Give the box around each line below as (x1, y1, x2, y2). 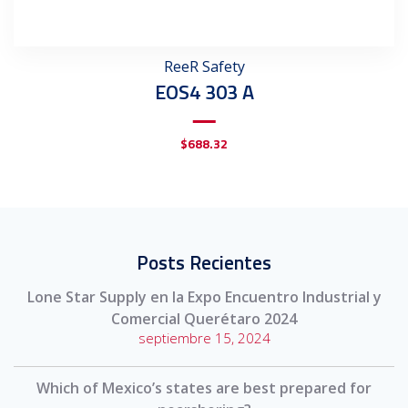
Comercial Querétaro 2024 (111, 309, 297, 329)
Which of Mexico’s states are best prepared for (36, 378, 372, 398)
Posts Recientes (137, 248, 271, 277)
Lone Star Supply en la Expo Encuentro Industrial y (26, 287, 382, 307)
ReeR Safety (163, 56, 245, 76)
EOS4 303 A (154, 76, 254, 107)
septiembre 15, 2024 (138, 329, 270, 347)
